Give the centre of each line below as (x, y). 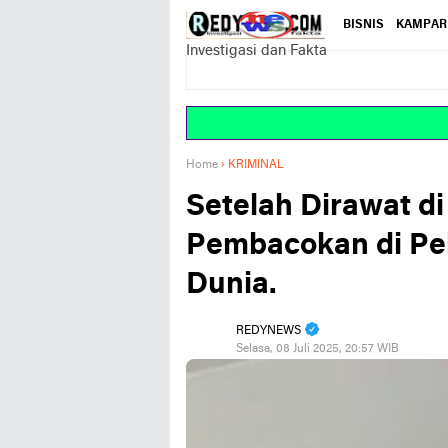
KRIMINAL (256, 165)
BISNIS (364, 25)
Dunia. (231, 285)
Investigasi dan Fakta (256, 50)
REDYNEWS (268, 331)
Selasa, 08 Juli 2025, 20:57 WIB (317, 349)
